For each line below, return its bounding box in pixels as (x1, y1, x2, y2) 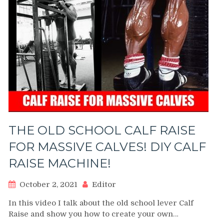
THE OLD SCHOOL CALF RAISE (8, 123, 195, 137)
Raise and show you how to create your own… (8, 209, 178, 218)
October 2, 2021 (19, 180, 77, 189)
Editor (92, 180, 116, 189)
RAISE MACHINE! (8, 156, 111, 170)
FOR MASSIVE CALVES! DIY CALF (8, 139, 206, 154)
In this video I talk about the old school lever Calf (8, 198, 193, 207)
